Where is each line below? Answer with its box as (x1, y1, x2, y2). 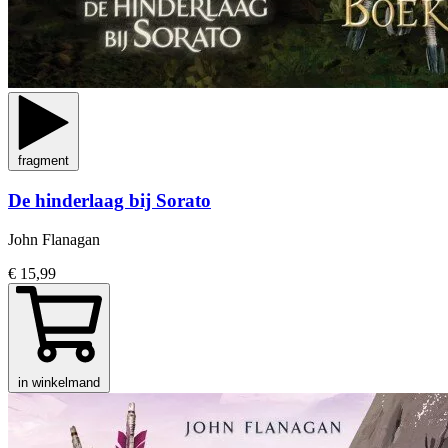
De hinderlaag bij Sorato (8, 189, 211, 211)
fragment (18, 153, 69, 169)
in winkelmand (18, 374, 100, 390)
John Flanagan (8, 230, 100, 248)
